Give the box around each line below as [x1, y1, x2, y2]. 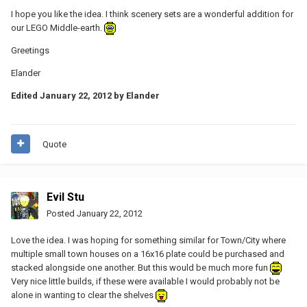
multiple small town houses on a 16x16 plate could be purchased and [11, 248, 284, 259]
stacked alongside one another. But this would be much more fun [11, 262, 270, 273]
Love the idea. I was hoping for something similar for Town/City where [11, 234, 286, 245]
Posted [47, 208, 77, 219]
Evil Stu [47, 190, 84, 204]
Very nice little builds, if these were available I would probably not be [11, 275, 280, 286]
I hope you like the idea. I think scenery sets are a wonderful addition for [11, 9, 293, 20]
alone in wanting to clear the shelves [11, 289, 156, 300]
